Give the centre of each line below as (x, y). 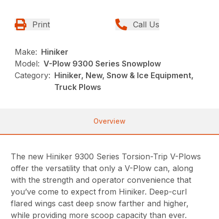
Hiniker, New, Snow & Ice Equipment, (124, 75)
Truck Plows (78, 87)
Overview (109, 121)
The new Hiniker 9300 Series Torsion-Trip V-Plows (106, 156)
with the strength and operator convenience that (101, 180)
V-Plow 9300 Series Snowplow (102, 63)
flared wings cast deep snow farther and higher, (100, 203)
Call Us (146, 24)
